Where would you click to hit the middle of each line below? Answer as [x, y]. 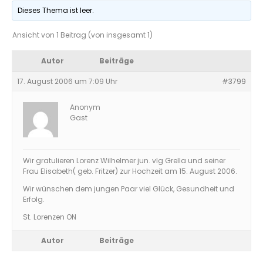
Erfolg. [34, 199]
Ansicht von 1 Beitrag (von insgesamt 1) [82, 35]
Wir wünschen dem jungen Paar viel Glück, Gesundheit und [129, 189]
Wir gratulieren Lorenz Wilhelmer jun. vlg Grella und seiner [124, 161]
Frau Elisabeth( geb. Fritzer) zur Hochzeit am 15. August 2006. [130, 171]
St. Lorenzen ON [50, 217]
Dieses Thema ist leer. [56, 10]
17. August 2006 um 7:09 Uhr [67, 81]
